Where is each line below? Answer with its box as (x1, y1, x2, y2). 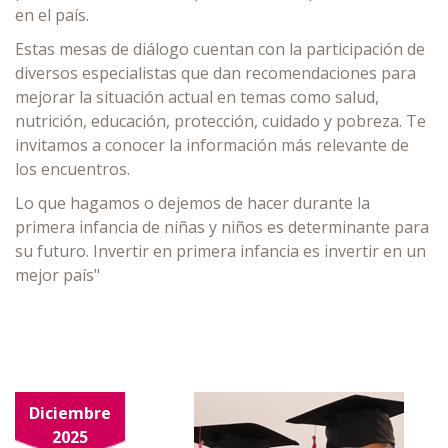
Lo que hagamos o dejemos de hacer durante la (15, 191, 370, 214)
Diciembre (29, 401, 111, 424)
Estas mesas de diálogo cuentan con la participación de (15, 37, 425, 60)
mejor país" (15, 263, 104, 286)
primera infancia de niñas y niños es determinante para (15, 215, 429, 238)
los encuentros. (15, 157, 130, 180)
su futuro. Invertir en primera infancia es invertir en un (15, 239, 426, 262)
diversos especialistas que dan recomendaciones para (15, 61, 416, 84)
